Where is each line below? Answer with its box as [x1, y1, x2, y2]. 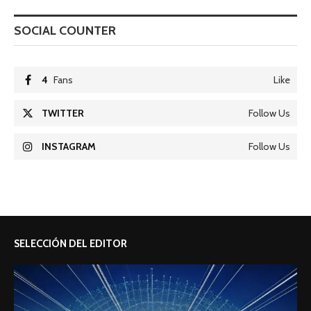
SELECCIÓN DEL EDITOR [14, 237, 127, 250]
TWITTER [42, 106, 84, 119]
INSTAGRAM [42, 140, 96, 153]
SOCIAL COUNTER [14, 22, 116, 38]
